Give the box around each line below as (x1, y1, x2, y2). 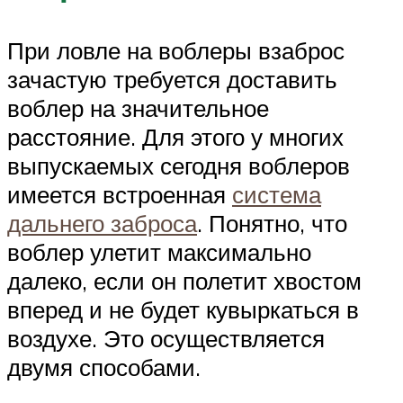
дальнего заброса (7, 209, 197, 238)
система (232, 180, 321, 210)
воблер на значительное (7, 94, 269, 123)
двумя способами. (7, 353, 207, 382)
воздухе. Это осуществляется (7, 324, 325, 354)
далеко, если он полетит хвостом (7, 266, 362, 296)
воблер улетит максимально (7, 237, 311, 267)
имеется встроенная (7, 180, 232, 210)
